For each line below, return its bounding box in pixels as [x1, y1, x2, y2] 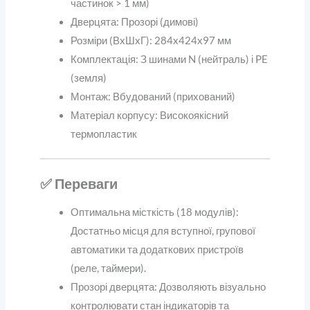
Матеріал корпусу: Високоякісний [70, 109, 228, 122]
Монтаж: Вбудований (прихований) [70, 91, 235, 103]
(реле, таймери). [70, 262, 146, 274]
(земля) [70, 72, 107, 84]
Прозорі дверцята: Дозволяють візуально [70, 280, 266, 293]
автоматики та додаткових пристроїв [70, 243, 244, 255]
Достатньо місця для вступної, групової [70, 224, 255, 237]
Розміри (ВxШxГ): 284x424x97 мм [70, 35, 231, 47]
